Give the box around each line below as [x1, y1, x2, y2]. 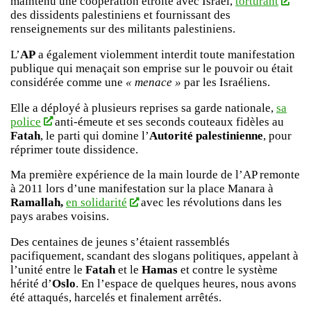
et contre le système [178, 262, 278, 276]
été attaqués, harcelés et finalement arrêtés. [10, 290, 221, 304]
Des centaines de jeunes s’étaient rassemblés [10, 235, 230, 249]
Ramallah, [10, 196, 63, 210]
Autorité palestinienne [149, 128, 263, 142]
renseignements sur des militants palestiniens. [10, 22, 235, 36]
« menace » [126, 75, 181, 89]
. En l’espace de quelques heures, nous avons [76, 276, 296, 290]
